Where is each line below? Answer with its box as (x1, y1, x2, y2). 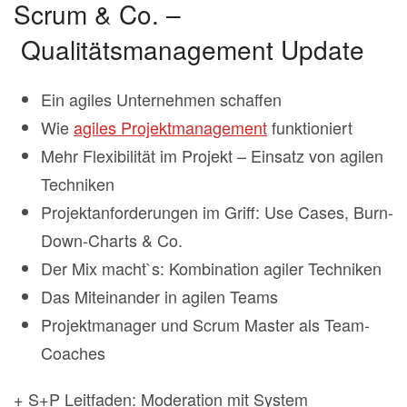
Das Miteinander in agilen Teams (41, 284, 278, 309)
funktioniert (267, 115, 352, 140)
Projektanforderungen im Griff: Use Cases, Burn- (41, 200, 393, 224)
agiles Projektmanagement (74, 115, 267, 140)
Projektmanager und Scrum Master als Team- (41, 313, 370, 337)
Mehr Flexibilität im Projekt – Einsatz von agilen (41, 144, 383, 168)
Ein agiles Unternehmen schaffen (41, 87, 282, 112)
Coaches (41, 341, 105, 365)
